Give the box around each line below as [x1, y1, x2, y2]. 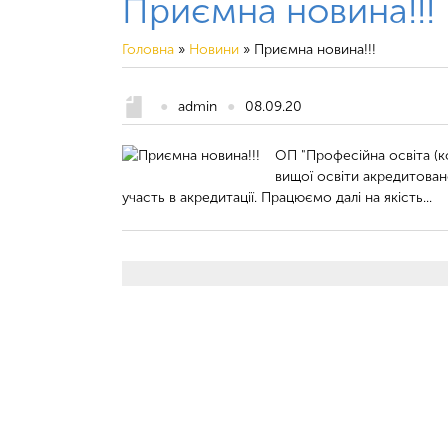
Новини [189, 41, 239, 58]
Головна [122, 41, 174, 58]
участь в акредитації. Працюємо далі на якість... [122, 189, 432, 206]
